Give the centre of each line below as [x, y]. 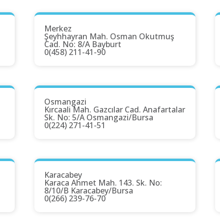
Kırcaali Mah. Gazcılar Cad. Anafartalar [115, 110]
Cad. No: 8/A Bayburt [83, 44]
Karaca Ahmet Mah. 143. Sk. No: [103, 183]
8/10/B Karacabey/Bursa [89, 191]
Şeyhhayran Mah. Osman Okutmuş [109, 37]
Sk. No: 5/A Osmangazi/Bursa [99, 118]
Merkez [58, 29]
